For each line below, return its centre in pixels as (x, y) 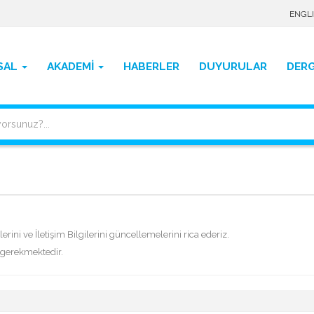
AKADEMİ (70, 66)
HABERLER (151, 66)
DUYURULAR (233, 66)
